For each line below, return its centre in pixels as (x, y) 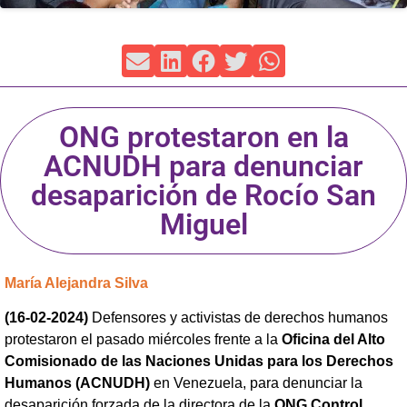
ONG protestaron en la (203, 137)
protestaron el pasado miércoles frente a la (143, 340)
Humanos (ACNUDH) (77, 383)
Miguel (203, 224)
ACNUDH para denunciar (203, 166)
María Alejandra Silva (76, 283)
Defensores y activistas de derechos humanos (238, 318)
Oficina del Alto (333, 340)
